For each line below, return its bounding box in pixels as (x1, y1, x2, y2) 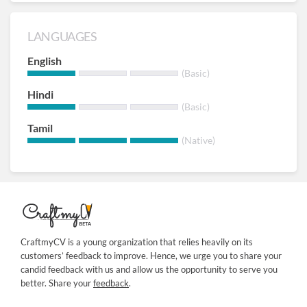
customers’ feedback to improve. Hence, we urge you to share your (21, 249, 282, 261)
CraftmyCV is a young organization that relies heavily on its (21, 236, 253, 247)
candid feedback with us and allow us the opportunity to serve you (21, 263, 278, 275)
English (27, 54, 62, 67)
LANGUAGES (27, 29, 97, 44)
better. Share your (21, 277, 93, 288)
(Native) (182, 134, 215, 146)
